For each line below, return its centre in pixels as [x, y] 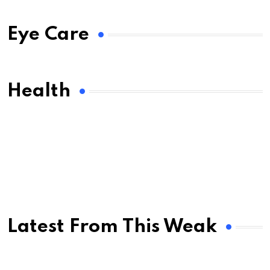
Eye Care [48, 35]
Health [39, 92]
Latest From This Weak [112, 227]
